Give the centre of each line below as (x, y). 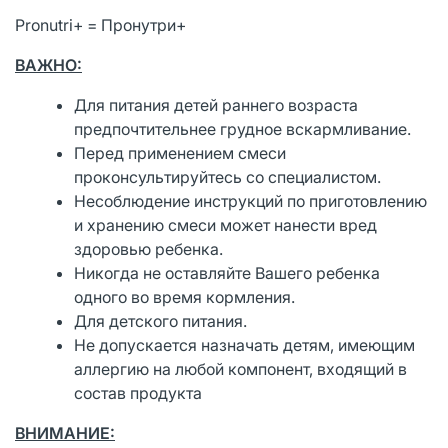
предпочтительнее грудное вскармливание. (243, 128)
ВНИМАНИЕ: (65, 432)
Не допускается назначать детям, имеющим (245, 344)
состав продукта (138, 392)
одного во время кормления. (185, 296)
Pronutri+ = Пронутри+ (102, 24)
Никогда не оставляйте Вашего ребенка (227, 272)
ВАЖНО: (48, 64)
